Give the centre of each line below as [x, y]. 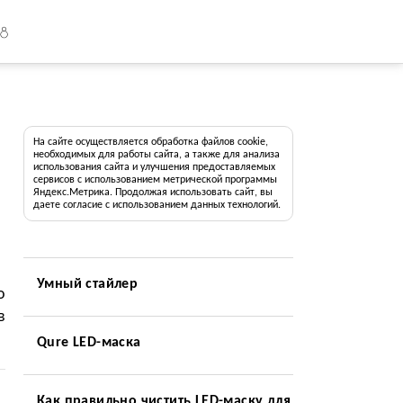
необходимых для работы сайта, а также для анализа [156, 155]
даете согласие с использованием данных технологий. [157, 205]
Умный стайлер [87, 284]
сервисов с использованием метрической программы [155, 180]
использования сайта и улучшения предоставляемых [154, 167]
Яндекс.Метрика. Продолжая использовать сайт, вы [152, 193]
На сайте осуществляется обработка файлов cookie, [150, 142]
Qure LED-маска [89, 343]
